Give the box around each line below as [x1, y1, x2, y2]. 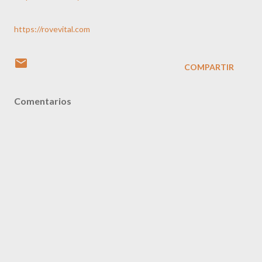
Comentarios [14, 95, 71, 106]
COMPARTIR [184, 62, 234, 72]
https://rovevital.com [14, 24, 90, 34]
